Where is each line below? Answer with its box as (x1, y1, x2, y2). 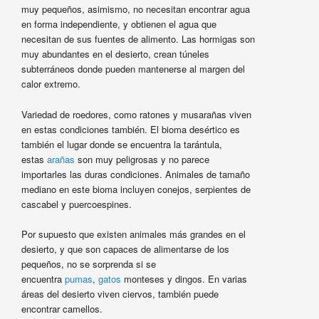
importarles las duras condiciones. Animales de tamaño (21, 167, 250, 181)
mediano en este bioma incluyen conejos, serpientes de (21, 182, 251, 196)
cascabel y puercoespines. (21, 197, 132, 211)
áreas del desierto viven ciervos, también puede (21, 286, 219, 300)
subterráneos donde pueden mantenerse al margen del (21, 62, 245, 76)
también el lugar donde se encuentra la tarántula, (21, 137, 222, 151)
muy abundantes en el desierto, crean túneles (21, 47, 209, 61)
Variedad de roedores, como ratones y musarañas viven (21, 107, 251, 121)
